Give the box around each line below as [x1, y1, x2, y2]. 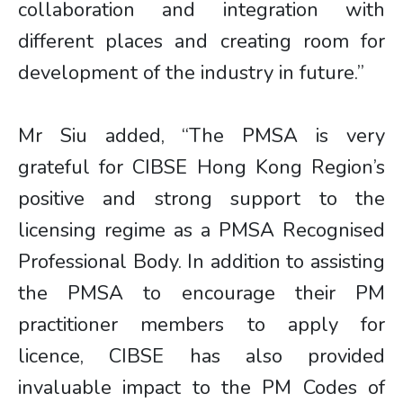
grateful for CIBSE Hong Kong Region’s [18, 154, 385, 181]
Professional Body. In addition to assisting [18, 248, 385, 275]
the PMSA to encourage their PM [18, 280, 385, 307]
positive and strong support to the [18, 185, 385, 212]
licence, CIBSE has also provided [18, 343, 385, 370]
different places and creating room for [18, 28, 385, 55]
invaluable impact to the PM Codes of [18, 374, 385, 401]
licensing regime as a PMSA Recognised [18, 217, 385, 244]
